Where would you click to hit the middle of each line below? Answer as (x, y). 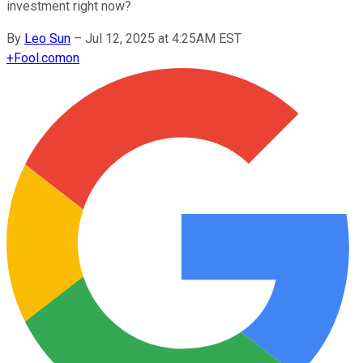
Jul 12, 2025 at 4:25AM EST (163, 38)
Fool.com (40, 58)
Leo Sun (47, 38)
